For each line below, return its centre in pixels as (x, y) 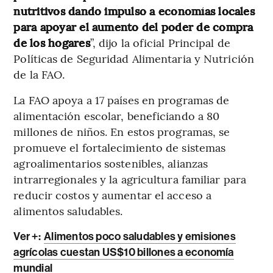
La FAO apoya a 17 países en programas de (122, 99)
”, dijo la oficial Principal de (160, 42)
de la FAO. (39, 74)
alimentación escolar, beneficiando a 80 (117, 115)
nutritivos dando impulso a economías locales (134, 10)
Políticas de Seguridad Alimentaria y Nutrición (134, 58)
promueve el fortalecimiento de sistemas (120, 147)
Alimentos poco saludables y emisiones (140, 236)
